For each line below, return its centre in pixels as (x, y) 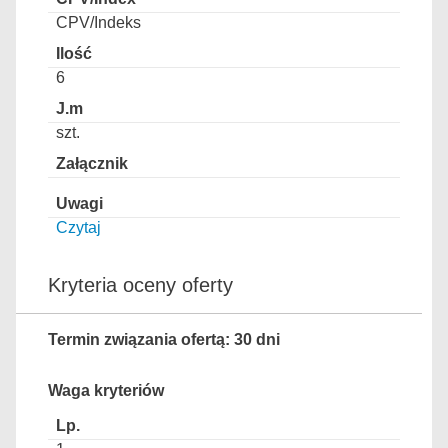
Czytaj (78, 227)
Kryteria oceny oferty (140, 285)
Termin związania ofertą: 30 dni (164, 339)
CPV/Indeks (98, 22)
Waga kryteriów (106, 390)
